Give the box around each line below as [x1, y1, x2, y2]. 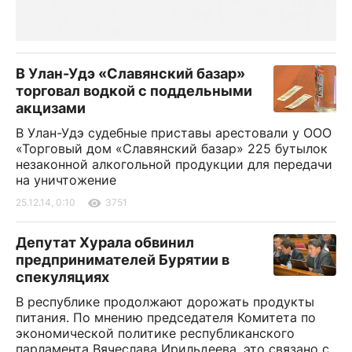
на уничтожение [16, 171, 116, 188]
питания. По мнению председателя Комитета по [16, 309, 316, 325]
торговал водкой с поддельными [16, 82, 252, 99]
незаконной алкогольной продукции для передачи [16, 156, 332, 172]
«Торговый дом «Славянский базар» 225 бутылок [16, 140, 328, 156]
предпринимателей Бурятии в [16, 251, 229, 268]
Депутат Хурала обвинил [16, 233, 194, 251]
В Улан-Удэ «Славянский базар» [16, 64, 245, 82]
